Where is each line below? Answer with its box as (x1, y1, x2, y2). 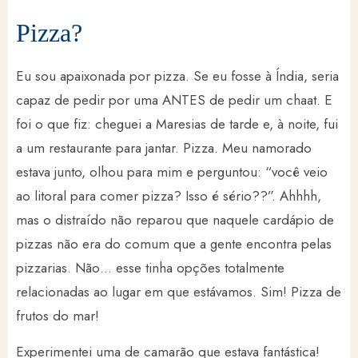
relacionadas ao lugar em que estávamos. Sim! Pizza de (16, 282, 341, 302)
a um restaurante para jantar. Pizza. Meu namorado (16, 138, 312, 158)
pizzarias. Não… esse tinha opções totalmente (16, 258, 284, 278)
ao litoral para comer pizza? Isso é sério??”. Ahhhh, (16, 186, 321, 206)
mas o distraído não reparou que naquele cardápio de (16, 210, 334, 230)
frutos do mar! (16, 306, 99, 326)
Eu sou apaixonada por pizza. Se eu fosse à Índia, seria (16, 66, 339, 86)
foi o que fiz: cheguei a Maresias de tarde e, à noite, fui (16, 114, 338, 134)
